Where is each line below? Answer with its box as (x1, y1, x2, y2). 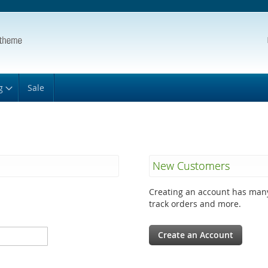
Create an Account (157, 229, 233, 240)
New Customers (152, 159, 230, 173)
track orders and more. (148, 198, 241, 209)
